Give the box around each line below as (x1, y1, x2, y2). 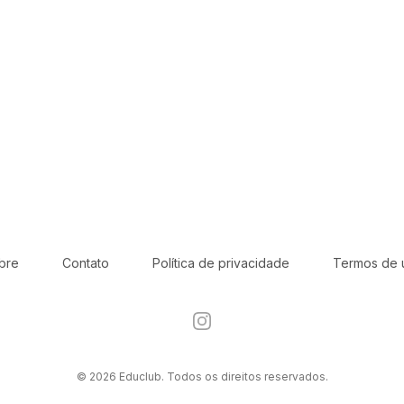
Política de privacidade (151, 255, 289, 271)
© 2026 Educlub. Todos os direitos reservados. (76, 370, 328, 383)
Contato (61, 255, 109, 271)
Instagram (190, 311, 259, 329)
